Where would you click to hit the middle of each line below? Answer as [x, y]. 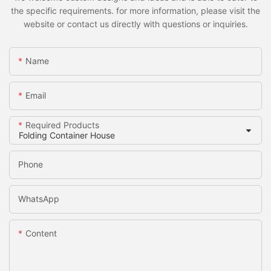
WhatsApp [39, 199]
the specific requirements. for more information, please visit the [135, 10]
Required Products [62, 125]
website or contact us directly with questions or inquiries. [135, 24]
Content [41, 233]
